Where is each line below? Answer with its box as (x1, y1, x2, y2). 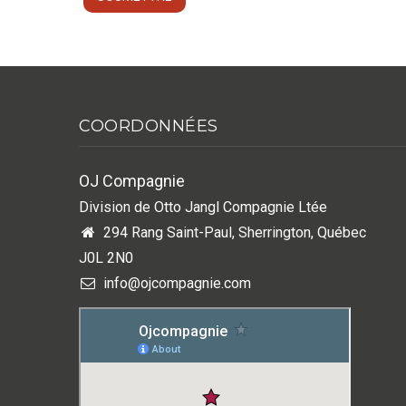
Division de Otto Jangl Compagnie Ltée (79, 198, 327, 216)
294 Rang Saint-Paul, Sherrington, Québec (100, 223, 366, 241)
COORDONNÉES (79, 115, 218, 136)
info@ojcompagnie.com (100, 274, 251, 292)
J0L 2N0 (79, 248, 133, 266)
